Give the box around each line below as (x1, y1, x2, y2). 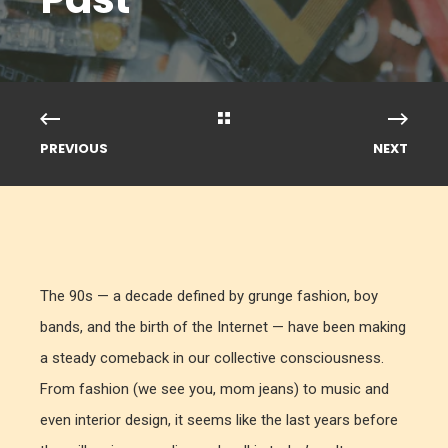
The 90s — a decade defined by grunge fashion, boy (40, 287, 378, 305)
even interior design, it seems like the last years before (40, 411, 398, 429)
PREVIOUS (40, 139, 108, 158)
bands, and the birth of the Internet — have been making (40, 318, 406, 336)
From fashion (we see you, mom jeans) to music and (40, 380, 389, 398)
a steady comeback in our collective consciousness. (40, 349, 384, 367)
